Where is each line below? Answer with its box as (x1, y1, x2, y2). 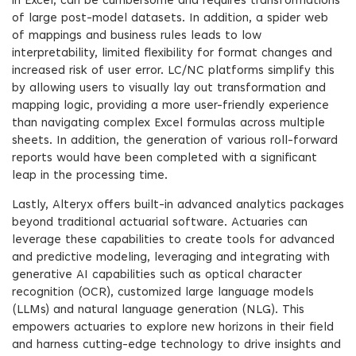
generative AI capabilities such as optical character (12, 269, 302, 281)
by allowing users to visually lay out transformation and (12, 83, 326, 95)
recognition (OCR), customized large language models (12, 287, 314, 299)
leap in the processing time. (12, 170, 168, 182)
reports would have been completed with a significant (12, 153, 317, 164)
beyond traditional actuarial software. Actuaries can (12, 217, 308, 229)
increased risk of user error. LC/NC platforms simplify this (12, 65, 335, 77)
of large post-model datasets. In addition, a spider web (12, 13, 328, 25)
